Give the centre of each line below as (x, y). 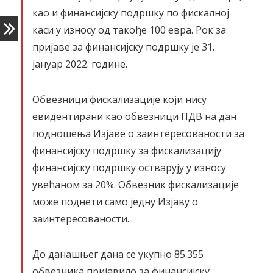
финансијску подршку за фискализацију (127, 151)
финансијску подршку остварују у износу (129, 168)
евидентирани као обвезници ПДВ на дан (134, 116)
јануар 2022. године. (80, 64)
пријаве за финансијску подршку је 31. (123, 47)
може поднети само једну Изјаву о (115, 202)
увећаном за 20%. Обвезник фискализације (136, 185)
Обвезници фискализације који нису (119, 99)
